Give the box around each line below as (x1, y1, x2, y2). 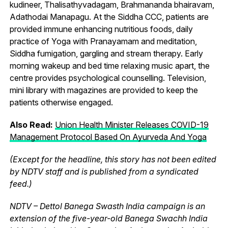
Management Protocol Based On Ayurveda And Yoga (9, 131, 207, 142)
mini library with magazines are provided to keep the (9, 84, 198, 95)
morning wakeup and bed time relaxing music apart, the (9, 60, 210, 71)
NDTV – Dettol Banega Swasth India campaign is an (9, 201, 205, 211)
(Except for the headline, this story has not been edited (9, 154, 216, 164)
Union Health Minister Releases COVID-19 (54, 119, 209, 130)
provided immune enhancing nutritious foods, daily (9, 23, 193, 34)
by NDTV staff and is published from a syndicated (9, 166, 198, 177)
